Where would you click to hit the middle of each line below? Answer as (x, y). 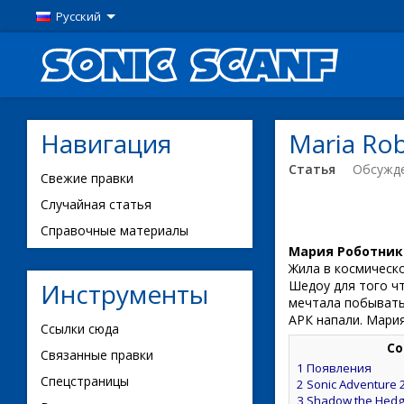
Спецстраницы (85, 381)
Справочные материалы (115, 230)
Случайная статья (96, 204)
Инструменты (124, 294)
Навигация (106, 143)
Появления (339, 367)
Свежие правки (87, 178)
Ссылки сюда (80, 329)
